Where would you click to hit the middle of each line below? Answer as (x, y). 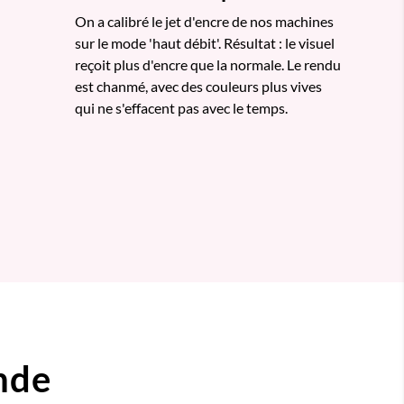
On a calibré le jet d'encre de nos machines (204, 21)
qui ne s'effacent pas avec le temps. (181, 107)
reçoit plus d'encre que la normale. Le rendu (208, 64)
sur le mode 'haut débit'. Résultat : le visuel (205, 42)
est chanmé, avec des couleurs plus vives (198, 86)
